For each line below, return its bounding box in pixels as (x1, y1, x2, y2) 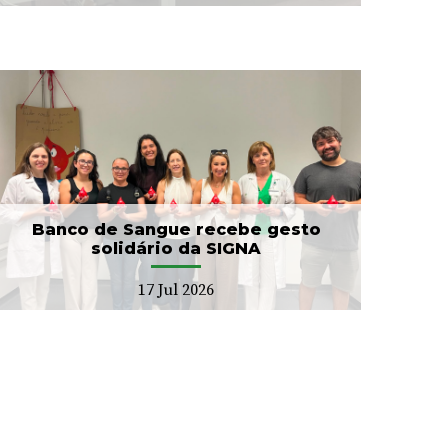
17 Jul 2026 (138, 279, 214, 300)
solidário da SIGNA (91, 238, 261, 258)
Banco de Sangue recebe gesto (31, 219, 321, 239)
